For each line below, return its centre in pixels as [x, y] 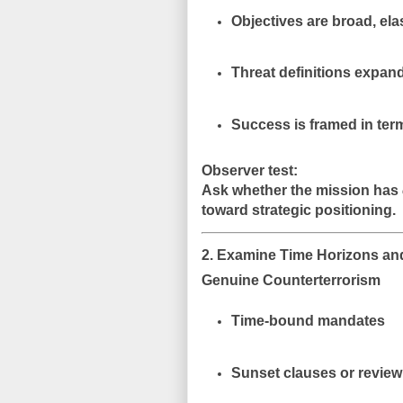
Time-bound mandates [308, 321]
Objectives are [281, 21]
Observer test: [250, 171]
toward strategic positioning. [299, 210]
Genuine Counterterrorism [291, 281]
